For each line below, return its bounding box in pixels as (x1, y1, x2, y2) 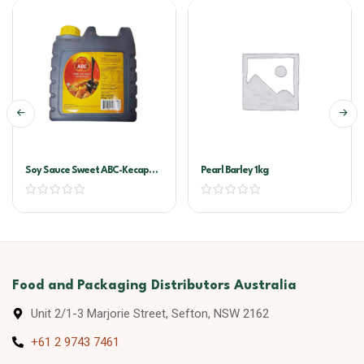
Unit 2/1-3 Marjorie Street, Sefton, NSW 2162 (30, 306, 269, 321)
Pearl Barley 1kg (201, 166, 268, 175)
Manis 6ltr (25, 179, 69, 188)
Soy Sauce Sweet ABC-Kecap (25, 166, 149, 175)
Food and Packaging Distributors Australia (12, 279, 297, 292)
